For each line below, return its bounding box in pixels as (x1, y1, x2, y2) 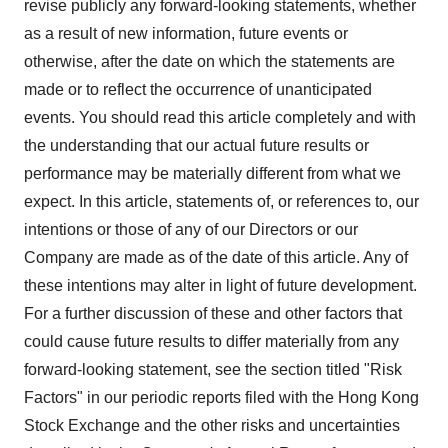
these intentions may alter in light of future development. (24, 276, 417, 294)
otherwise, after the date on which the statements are (24, 52, 395, 70)
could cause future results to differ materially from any (24, 332, 399, 350)
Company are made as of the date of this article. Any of (24, 248, 408, 266)
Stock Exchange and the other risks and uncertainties (24, 416, 400, 434)
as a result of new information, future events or (24, 24, 348, 42)
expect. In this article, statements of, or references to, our (24, 192, 419, 210)
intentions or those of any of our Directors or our (24, 220, 358, 238)
